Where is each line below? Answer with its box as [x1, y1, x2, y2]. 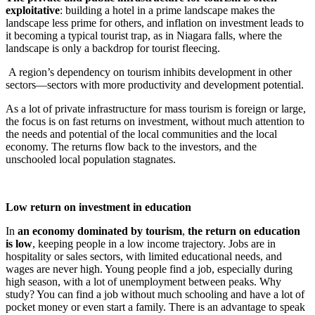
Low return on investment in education [6, 201, 191, 214]
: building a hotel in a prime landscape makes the [60, 4, 275, 17]
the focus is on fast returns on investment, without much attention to [6, 115, 304, 128]
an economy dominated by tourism [15, 225, 182, 238]
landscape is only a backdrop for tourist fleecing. [6, 42, 220, 55]
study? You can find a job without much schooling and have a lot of [6, 288, 304, 301]
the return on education [185, 225, 300, 238]
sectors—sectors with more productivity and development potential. [6, 79, 304, 91]
